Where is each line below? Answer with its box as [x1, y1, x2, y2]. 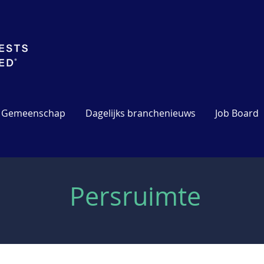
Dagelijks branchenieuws [85, 107, 196, 120]
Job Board [214, 107, 259, 120]
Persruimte [69, 179, 201, 213]
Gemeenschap [1, 107, 65, 120]
